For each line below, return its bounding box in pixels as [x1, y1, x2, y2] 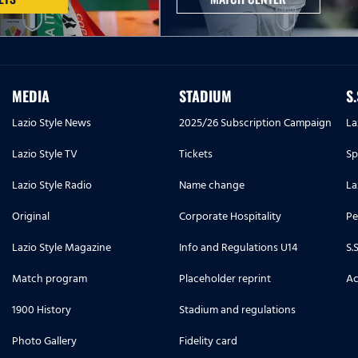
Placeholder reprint [179, 269, 271, 288]
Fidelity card [179, 332, 237, 351]
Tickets [179, 145, 213, 164]
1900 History [12, 300, 71, 320]
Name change [179, 176, 245, 195]
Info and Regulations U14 [179, 238, 298, 257]
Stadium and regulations [179, 300, 296, 320]
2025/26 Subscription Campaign [179, 113, 332, 133]
